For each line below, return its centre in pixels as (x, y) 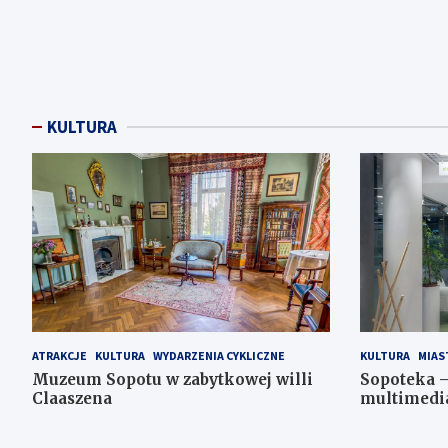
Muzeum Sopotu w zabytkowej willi (172, 379)
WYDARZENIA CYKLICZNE (219, 355)
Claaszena (72, 398)
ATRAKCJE (59, 355)
